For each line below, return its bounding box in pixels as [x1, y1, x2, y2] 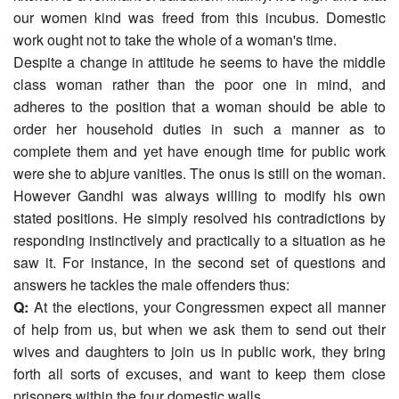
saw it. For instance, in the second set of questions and [13, 251, 386, 273]
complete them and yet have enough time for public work [13, 140, 386, 161]
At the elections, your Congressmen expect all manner [28, 296, 386, 317]
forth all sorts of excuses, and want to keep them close [13, 362, 386, 384]
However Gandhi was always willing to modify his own [13, 184, 386, 206]
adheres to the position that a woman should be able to [13, 95, 386, 117]
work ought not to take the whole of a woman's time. [13, 28, 337, 50]
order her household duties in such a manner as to [13, 118, 386, 139]
